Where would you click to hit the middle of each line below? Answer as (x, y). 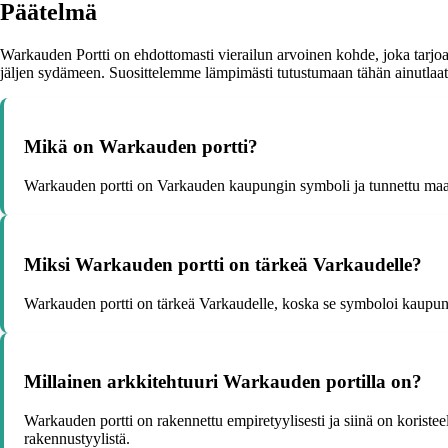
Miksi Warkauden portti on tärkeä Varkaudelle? (223, 264)
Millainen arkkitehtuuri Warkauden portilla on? (223, 382)
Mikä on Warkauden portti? (141, 147)
